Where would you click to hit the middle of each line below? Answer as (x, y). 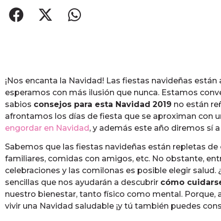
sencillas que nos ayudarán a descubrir (83, 183)
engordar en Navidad (47, 128)
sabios (19, 104)
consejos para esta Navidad (92, 104)
